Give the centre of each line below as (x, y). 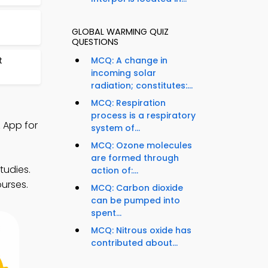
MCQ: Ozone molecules (141, 146)
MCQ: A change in (129, 61)
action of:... (115, 171)
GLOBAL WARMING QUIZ (120, 32)
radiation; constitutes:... (142, 86)
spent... (106, 213)
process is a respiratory (143, 116)
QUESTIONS (95, 42)
